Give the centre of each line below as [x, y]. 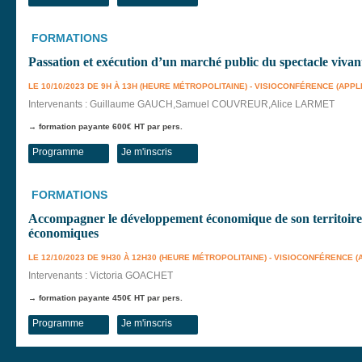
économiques [63, 233]
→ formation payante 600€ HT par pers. [105, 126]
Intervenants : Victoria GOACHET [101, 276]
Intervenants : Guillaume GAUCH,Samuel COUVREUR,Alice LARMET [181, 104]
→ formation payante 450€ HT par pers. [105, 298]
